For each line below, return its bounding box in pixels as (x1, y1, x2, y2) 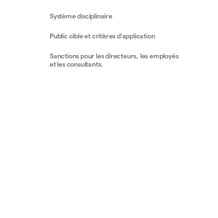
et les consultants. (50, 60, 105, 68)
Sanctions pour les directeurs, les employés (50, 52, 179, 60)
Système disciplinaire (50, 12, 112, 20)
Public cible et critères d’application (50, 32, 157, 40)
